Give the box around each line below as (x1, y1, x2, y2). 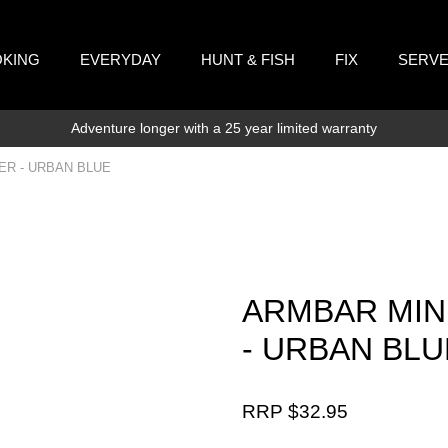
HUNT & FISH (201, 51, 296, 68)
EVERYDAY (80, 51, 162, 68)
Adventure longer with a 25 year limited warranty (70, 120, 377, 136)
